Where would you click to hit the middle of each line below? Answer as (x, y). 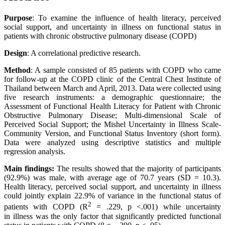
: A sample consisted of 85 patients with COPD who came (126, 70)
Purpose (18, 18)
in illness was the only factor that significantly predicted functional (113, 216)
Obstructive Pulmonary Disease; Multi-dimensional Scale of (113, 116)
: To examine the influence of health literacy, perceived (127, 18)
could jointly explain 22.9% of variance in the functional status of (113, 196)
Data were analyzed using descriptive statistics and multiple (113, 143)
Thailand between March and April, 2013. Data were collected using (113, 88)
